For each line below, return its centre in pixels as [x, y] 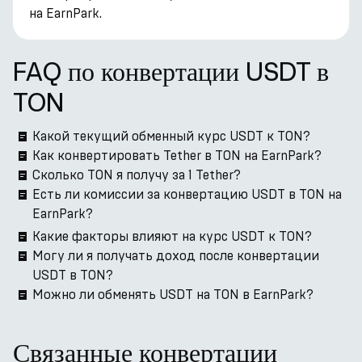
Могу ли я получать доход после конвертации [176, 256]
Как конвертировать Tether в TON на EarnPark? [177, 156]
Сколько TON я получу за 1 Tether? [137, 175]
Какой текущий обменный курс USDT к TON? [171, 136]
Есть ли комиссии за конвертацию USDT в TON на [187, 194]
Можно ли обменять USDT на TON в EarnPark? [173, 295]
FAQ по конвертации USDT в [171, 71]
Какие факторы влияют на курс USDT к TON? [172, 236]
